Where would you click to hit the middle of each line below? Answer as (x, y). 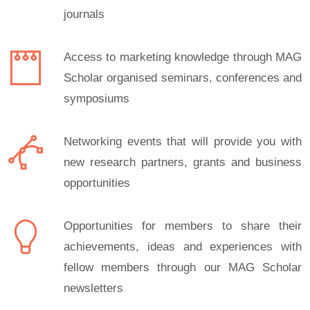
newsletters (93, 288)
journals (84, 14)
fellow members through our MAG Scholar (183, 267)
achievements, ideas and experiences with (183, 247)
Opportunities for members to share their (183, 226)
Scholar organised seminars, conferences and (183, 78)
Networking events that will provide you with (183, 142)
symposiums (97, 99)
